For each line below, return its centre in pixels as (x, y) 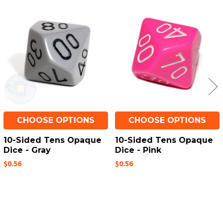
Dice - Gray (27, 150)
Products (31, 32)
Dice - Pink (138, 150)
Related (27, 21)
